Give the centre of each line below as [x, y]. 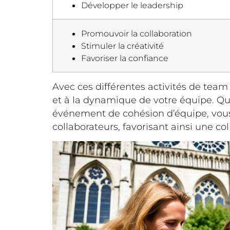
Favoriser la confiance [125, 58]
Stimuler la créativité [122, 46]
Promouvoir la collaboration [137, 34]
